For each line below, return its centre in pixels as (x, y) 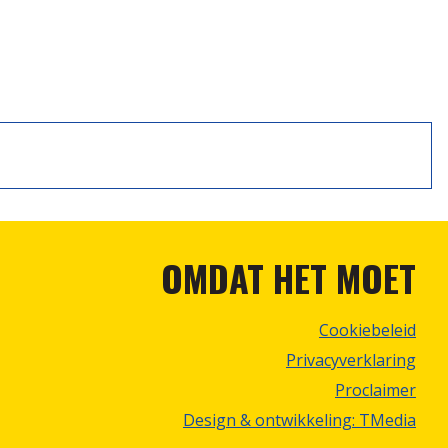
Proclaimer (375, 390)
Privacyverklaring (350, 360)
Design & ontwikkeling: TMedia (299, 420)
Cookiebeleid (367, 330)
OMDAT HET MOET (288, 277)
